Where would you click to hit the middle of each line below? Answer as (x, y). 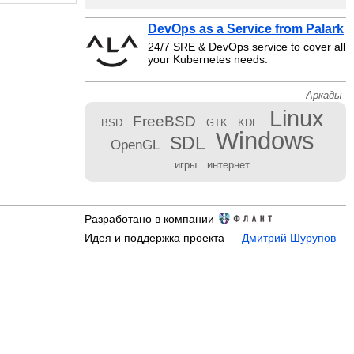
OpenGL (135, 145)
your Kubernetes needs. (208, 59)
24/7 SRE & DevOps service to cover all (247, 47)
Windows (265, 141)
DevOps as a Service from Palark (246, 29)
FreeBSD (164, 121)
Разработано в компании (149, 219)
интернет (228, 165)
